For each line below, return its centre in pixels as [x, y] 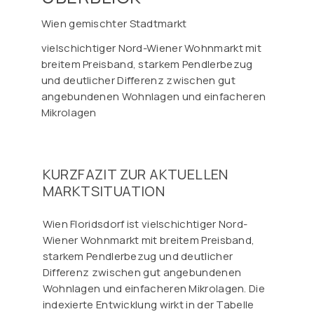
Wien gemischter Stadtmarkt [114, 23]
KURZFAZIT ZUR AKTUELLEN [135, 174]
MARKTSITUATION [104, 191]
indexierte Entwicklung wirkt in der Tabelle [148, 304]
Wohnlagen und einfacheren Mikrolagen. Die [153, 288]
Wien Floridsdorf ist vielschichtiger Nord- [145, 224]
